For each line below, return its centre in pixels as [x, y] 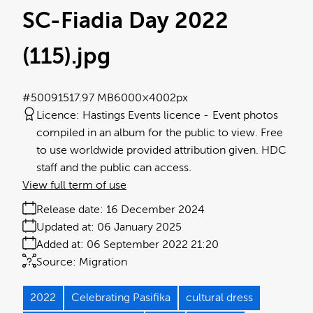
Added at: [60, 244]
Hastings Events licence [141, 115]
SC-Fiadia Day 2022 [125, 21]
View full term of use [74, 185]
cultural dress [219, 297]
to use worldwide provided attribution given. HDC [161, 150]
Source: [56, 262]
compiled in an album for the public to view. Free [160, 132]
